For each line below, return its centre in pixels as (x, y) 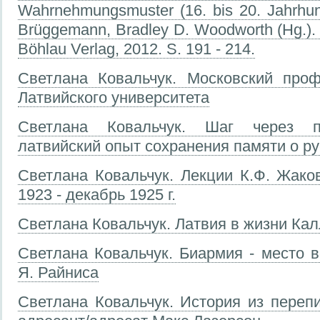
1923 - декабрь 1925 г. (97, 194)
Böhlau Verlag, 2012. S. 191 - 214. (136, 49)
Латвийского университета (114, 97)
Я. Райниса (58, 272)
